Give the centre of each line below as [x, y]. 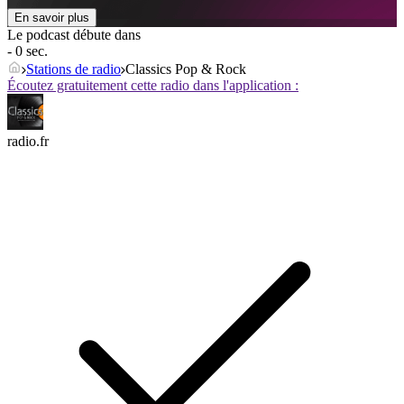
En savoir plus [52, 18]
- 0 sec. [28, 51]
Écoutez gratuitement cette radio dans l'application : [153, 86]
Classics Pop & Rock [186, 69]
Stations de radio [73, 69]
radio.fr [28, 142]
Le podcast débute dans [74, 35]
